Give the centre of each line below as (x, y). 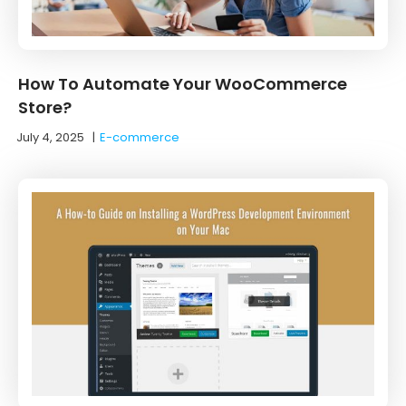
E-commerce (140, 137)
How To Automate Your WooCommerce (183, 83)
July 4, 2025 (50, 137)
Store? (45, 107)
